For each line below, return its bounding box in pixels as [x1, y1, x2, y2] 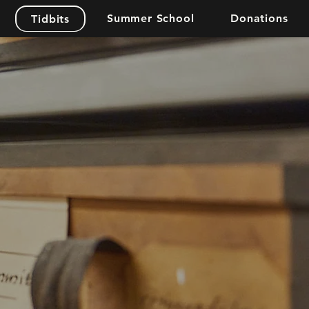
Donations [230, 12, 288, 25]
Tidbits [31, 12, 70, 26]
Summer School [106, 12, 195, 25]
